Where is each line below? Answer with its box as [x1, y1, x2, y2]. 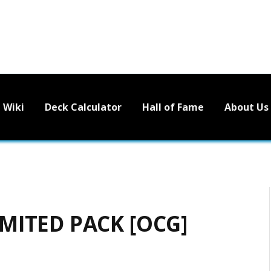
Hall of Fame [142, 100, 204, 114]
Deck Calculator [45, 100, 122, 114]
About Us [224, 100, 269, 114]
